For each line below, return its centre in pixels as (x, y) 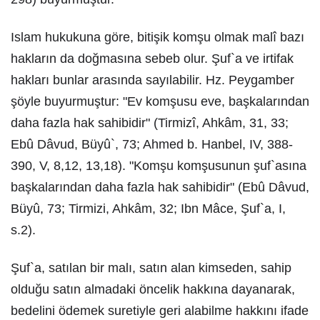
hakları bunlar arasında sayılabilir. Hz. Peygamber (152, 80)
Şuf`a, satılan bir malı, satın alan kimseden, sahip (151, 268)
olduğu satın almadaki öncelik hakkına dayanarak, (153, 289)
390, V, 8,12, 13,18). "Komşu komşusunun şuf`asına (159, 166)
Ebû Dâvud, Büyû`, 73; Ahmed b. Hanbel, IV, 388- (152, 144)
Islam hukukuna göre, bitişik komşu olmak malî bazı (157, 37)
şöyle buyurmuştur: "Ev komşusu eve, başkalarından (160, 101)
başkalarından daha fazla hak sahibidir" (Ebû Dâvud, (160, 187)
